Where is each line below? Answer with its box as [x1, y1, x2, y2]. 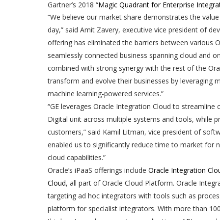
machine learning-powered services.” [48, 89, 164, 99]
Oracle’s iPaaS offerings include [48, 165, 148, 175]
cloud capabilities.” [48, 153, 106, 163]
